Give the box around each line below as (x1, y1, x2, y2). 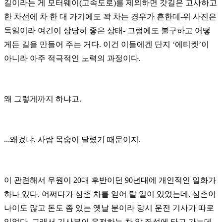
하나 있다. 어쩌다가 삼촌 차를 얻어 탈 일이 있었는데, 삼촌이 (4, 190, 216, 199)
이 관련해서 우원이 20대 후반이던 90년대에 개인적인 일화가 (4, 176, 216, 185)
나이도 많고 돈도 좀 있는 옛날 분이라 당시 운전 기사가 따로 (4, 204, 214, 213)
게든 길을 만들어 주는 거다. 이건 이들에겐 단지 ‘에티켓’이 (4, 40, 209, 49)
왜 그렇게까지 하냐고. (4, 95, 81, 104)
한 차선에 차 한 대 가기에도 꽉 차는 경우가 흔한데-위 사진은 (4, 12, 217, 21)
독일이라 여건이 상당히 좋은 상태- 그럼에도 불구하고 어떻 (4, 26, 211, 35)
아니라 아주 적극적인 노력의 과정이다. (4, 54, 141, 63)
